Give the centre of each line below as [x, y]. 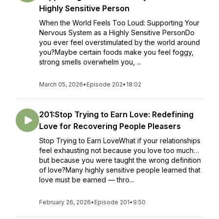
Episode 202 [105, 84]
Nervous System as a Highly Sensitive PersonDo [117, 33]
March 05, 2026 [61, 84]
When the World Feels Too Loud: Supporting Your [119, 23]
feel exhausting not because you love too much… [119, 150]
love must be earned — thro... [87, 180]
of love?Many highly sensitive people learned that [120, 170]
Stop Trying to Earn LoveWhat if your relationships [120, 141]
